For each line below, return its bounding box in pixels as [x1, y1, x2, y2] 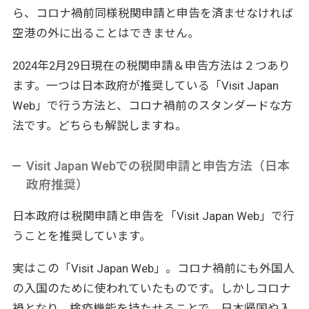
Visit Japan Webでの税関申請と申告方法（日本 [26, 159, 290, 174]
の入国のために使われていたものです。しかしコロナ [12, 281, 291, 296]
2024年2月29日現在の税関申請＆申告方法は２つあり [12, 59, 290, 73]
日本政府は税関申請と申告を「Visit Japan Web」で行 [12, 209, 295, 223]
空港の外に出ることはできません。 [12, 26, 199, 41]
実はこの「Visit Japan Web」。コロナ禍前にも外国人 [12, 261, 295, 276]
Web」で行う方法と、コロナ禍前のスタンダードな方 [12, 99, 292, 113]
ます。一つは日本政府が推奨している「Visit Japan [12, 79, 279, 93]
